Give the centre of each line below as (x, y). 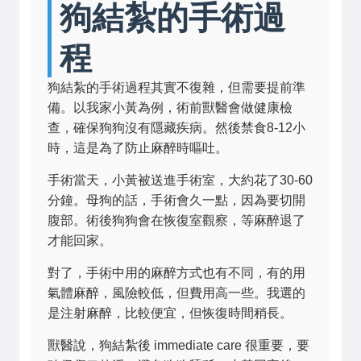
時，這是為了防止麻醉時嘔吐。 (138, 148)
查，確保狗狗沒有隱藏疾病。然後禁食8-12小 (176, 128)
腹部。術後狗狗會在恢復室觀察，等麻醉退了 (176, 220)
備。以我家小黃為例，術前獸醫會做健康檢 (170, 108)
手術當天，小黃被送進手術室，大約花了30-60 (180, 180)
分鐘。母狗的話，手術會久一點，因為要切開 (176, 200)
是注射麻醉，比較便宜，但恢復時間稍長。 (170, 313)
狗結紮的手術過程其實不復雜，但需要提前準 (176, 87)
